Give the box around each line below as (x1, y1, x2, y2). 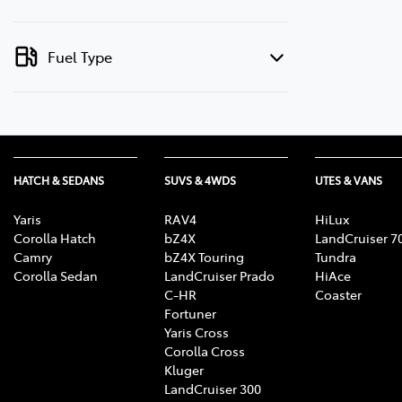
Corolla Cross (164, 341, 245, 360)
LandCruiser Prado (164, 266, 275, 284)
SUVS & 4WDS (164, 172, 236, 188)
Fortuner (164, 303, 216, 322)
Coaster (315, 284, 362, 303)
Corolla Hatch (13, 228, 96, 247)
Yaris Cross (164, 322, 229, 341)
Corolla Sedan (13, 266, 98, 284)
